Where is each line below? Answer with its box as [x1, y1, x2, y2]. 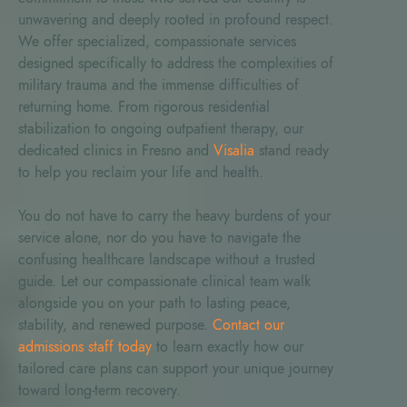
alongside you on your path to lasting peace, [18, 293, 291, 313]
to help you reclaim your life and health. [18, 162, 263, 183]
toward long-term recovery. [18, 380, 181, 401]
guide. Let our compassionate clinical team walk [18, 271, 311, 292]
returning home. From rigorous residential [18, 96, 270, 117]
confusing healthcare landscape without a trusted [18, 249, 315, 270]
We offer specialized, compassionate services [18, 31, 296, 52]
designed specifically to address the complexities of [18, 53, 333, 74]
